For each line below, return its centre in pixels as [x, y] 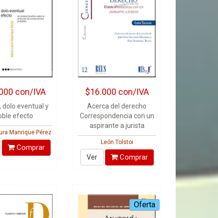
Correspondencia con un [117, 116]
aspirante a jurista [117, 126]
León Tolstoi [117, 142]
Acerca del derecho [117, 106]
